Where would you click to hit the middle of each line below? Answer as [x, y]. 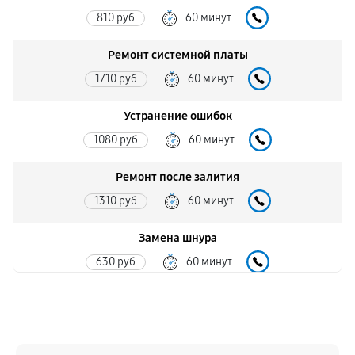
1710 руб [116, 78]
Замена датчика [177, 299]
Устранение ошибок [177, 116]
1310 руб [116, 200]
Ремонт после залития [177, 177]
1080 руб [116, 139]
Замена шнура [177, 238]
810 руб [116, 17]
